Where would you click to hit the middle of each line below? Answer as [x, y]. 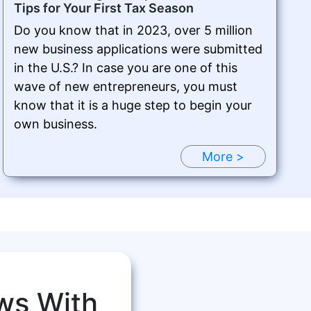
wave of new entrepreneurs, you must [125, 86]
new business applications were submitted [138, 49]
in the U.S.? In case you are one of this [125, 67]
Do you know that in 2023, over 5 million [133, 30]
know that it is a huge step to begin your [133, 105]
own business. [55, 124]
